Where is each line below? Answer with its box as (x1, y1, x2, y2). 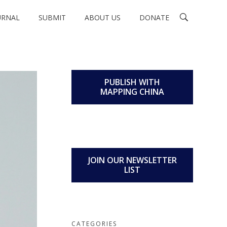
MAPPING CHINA (100, 86, 164, 97)
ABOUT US (85, 13, 121, 22)
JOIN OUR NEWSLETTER (88, 154, 177, 166)
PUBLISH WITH (104, 77, 160, 88)
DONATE (139, 13, 170, 22)
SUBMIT (39, 13, 66, 22)
